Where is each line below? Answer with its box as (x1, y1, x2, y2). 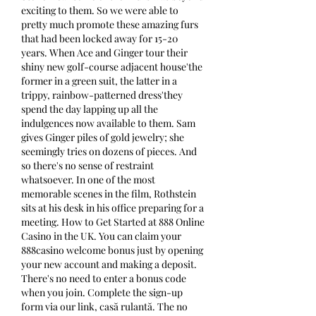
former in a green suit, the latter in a (21, 74, 177, 88)
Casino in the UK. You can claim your (21, 229, 181, 243)
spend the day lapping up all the (21, 102, 158, 116)
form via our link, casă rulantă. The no (21, 300, 188, 314)
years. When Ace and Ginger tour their (21, 46, 188, 60)
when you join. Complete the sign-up (21, 286, 183, 300)
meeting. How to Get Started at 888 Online (21, 215, 205, 229)
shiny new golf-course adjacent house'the (21, 60, 202, 74)
